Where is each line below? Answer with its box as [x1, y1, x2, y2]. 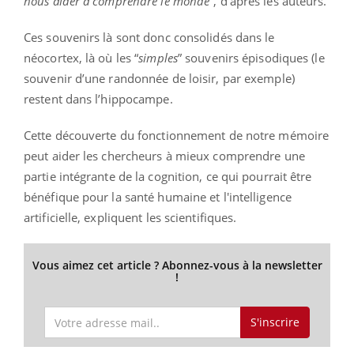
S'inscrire [250, 314, 299, 330]
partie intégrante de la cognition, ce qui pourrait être [24, 168, 312, 184]
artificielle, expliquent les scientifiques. [24, 209, 237, 225]
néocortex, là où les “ [24, 49, 139, 66]
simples [138, 49, 178, 66]
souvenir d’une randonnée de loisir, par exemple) [24, 70, 295, 86]
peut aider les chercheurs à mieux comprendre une [24, 147, 305, 164]
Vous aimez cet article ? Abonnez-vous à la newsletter [32, 257, 322, 273]
